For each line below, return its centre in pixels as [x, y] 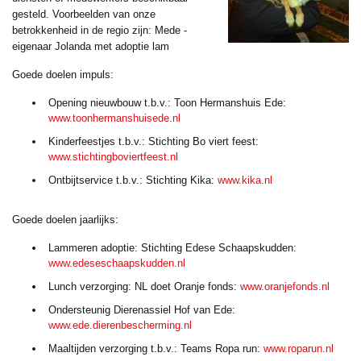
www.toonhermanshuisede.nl [114, 118]
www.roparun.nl [299, 349]
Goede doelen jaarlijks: [65, 220]
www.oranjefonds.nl [285, 286]
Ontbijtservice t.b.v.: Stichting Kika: [133, 180]
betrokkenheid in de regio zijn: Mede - [100, 30]
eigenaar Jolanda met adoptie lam [91, 46]
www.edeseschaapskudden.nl [117, 263]
